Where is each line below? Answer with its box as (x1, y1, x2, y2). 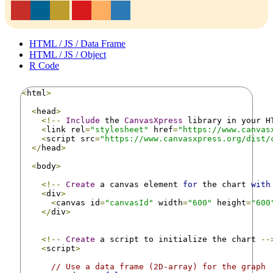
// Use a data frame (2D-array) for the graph (51, 261, 266, 271)
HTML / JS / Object (29, 49, 106, 60)
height (212, 197, 246, 207)
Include (66, 115, 100, 125)
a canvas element (95, 179, 183, 189)
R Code (29, 60, 59, 71)
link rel (46, 124, 85, 134)
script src (46, 133, 95, 143)
